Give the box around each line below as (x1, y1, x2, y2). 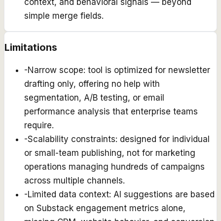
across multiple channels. (24, 176, 125, 186)
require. (24, 120, 54, 131)
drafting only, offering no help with (24, 79, 160, 89)
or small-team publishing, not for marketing (24, 148, 195, 158)
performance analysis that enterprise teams (24, 107, 198, 117)
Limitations (4, 41, 57, 54)
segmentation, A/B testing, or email (24, 93, 164, 103)
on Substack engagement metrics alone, (24, 203, 185, 214)
